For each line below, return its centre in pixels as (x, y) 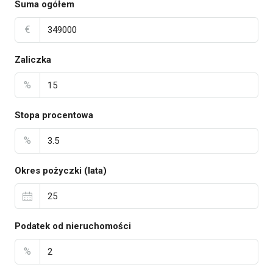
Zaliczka (33, 60)
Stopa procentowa (54, 115)
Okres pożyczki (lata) (61, 171)
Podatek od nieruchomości (73, 226)
